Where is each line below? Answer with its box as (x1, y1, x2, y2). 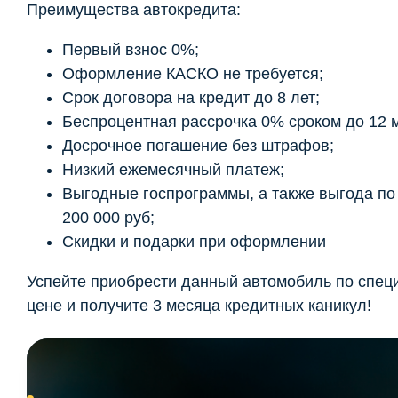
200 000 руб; (62, 208, 155, 227)
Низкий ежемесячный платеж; (62, 160, 284, 179)
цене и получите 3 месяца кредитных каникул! (27, 296, 371, 314)
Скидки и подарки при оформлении (62, 232, 326, 251)
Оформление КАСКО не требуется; (62, 64, 323, 83)
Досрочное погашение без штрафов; (62, 136, 334, 155)
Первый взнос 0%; (62, 40, 199, 59)
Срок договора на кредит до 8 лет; (62, 88, 320, 107)
